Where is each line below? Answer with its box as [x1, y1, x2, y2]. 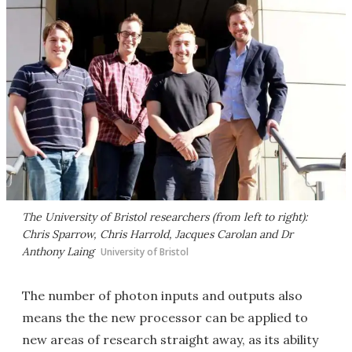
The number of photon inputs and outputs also [22, 288, 302, 304]
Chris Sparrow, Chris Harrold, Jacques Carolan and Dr [22, 227, 293, 242]
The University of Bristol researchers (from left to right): [22, 210, 307, 225]
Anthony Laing [22, 244, 94, 259]
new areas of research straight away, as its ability [22, 332, 318, 348]
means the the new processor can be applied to [22, 310, 308, 326]
